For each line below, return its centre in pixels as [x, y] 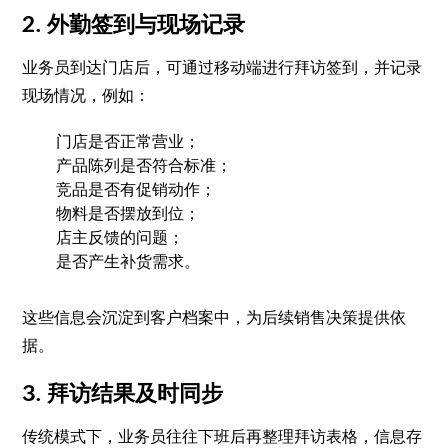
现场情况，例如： [86, 96]
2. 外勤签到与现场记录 [134, 25]
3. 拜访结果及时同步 [123, 394]
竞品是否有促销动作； [136, 190]
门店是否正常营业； [128, 142]
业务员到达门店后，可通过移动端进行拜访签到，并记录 [222, 68]
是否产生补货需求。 [128, 262]
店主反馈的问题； [120, 238]
